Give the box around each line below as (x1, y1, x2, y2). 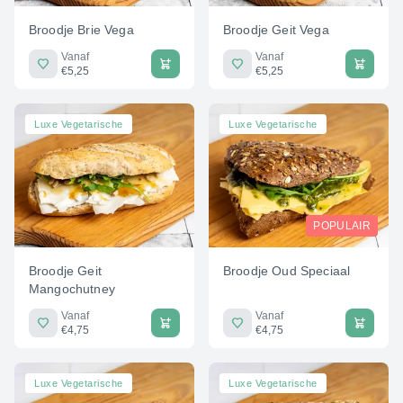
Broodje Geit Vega (223, 22, 329, 37)
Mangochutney (29, 281, 115, 296)
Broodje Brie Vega (29, 22, 134, 37)
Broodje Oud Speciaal (223, 263, 351, 278)
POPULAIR (313, 219, 371, 232)
